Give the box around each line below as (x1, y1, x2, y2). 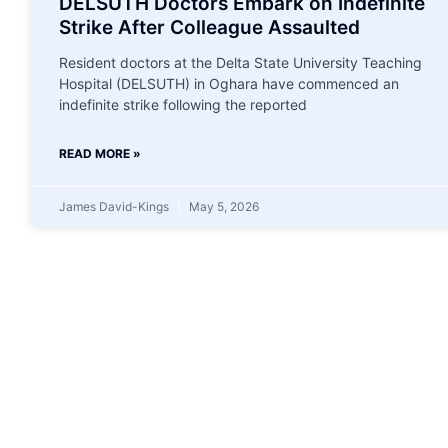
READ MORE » (59, 145, 141, 161)
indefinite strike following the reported (59, 95, 307, 113)
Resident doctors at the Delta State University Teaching (59, 53, 422, 71)
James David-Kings (59, 198, 172, 214)
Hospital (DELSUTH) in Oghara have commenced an (59, 74, 399, 92)
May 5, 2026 (186, 198, 259, 214)
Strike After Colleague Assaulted (59, 15, 360, 39)
